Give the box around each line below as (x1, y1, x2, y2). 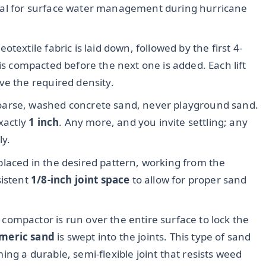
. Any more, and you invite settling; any (59, 115, 248, 129)
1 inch (28, 115, 59, 129)
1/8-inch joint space (31, 172, 130, 186)
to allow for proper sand (129, 172, 247, 186)
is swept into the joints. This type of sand (55, 230, 251, 244)
